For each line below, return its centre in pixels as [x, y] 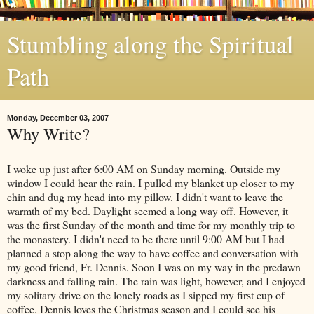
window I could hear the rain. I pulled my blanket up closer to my [151, 182]
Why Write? [48, 134]
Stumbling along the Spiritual [150, 44]
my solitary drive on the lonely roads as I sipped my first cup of [146, 294]
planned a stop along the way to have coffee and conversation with [153, 252]
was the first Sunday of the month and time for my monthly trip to [151, 224]
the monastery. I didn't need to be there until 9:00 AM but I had [146, 238]
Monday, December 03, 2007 [58, 118]
